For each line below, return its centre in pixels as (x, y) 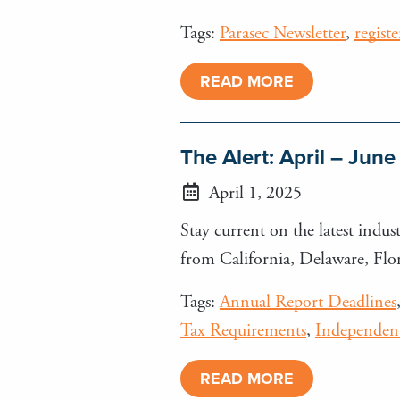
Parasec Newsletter (283, 33)
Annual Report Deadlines (308, 302)
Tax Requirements (243, 330)
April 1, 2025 (253, 193)
